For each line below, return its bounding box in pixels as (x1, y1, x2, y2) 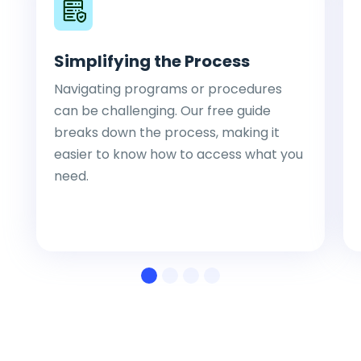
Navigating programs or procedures (54, 80, 283, 98)
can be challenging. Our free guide (54, 102, 272, 120)
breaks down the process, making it (54, 123, 280, 142)
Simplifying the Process (54, 49, 251, 73)
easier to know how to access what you (54, 145, 304, 164)
